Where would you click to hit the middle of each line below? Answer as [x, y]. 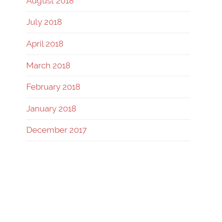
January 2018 [51, 108]
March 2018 [48, 65]
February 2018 [53, 87]
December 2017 [56, 130]
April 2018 [45, 43]
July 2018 [44, 22]
